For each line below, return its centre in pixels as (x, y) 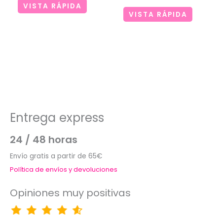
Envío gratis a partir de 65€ (56, 156)
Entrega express (57, 118)
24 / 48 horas (44, 140)
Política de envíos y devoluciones (64, 170)
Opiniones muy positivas (70, 193)
